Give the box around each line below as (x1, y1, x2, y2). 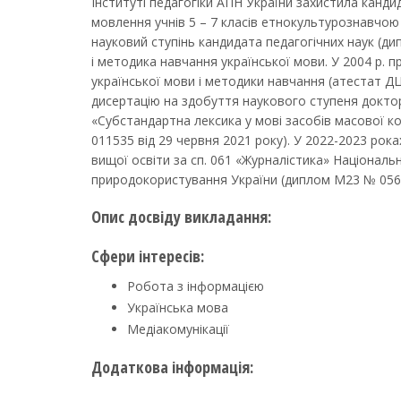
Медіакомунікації (127, 320, 229, 337)
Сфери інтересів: (91, 245, 204, 267)
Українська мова (127, 299, 228, 316)
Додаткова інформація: (91, 356, 253, 378)
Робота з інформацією (127, 277, 264, 294)
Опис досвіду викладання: (91, 206, 271, 227)
